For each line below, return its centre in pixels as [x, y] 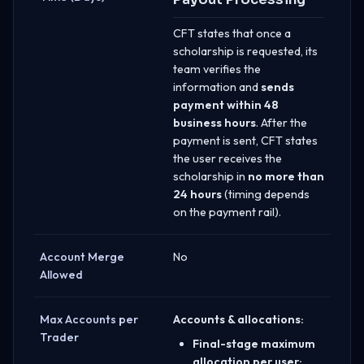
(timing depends [266, 194]
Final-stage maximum [254, 343]
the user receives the [227, 158]
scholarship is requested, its [245, 51]
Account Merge [82, 256]
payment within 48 [226, 104]
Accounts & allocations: [238, 319]
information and [217, 87]
